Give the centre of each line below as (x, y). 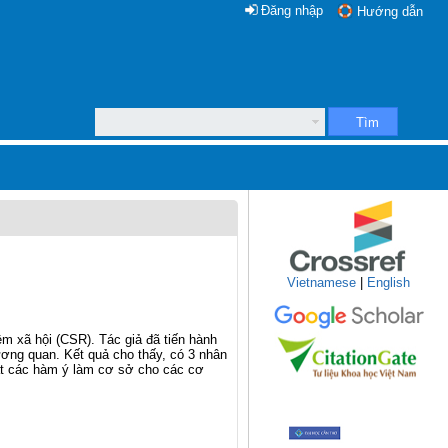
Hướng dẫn (390, 11)
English (388, 282)
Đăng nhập (292, 10)
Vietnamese (321, 282)
